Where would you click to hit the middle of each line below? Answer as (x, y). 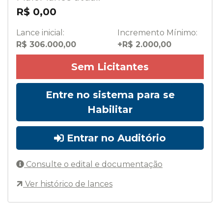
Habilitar (110, 110)
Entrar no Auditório (115, 138)
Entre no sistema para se (110, 95)
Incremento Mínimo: (157, 33)
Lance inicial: (40, 33)
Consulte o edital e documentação (93, 165)
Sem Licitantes (110, 67)
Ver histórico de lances (68, 184)
